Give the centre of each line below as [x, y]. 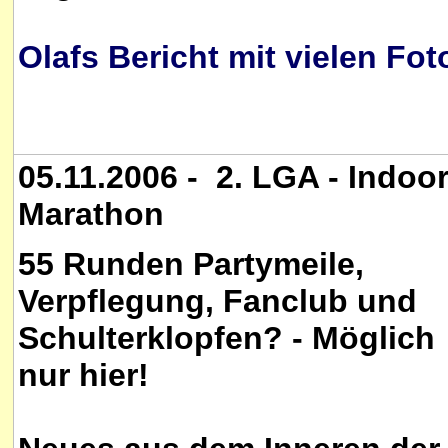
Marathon [91, 214]
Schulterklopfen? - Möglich [226, 338]
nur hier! [83, 375]
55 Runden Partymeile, [191, 264]
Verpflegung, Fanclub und [217, 301]
